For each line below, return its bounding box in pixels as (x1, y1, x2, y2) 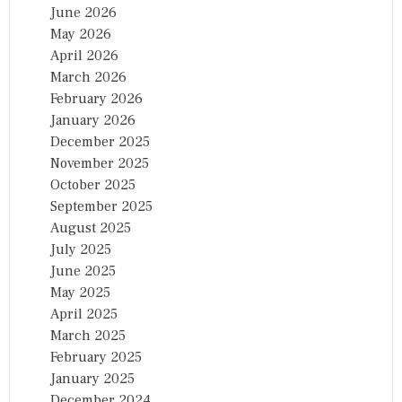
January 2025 (50, 369, 135, 388)
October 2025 (50, 175, 135, 194)
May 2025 (50, 283, 110, 301)
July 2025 (50, 240, 111, 258)
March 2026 (50, 67, 127, 86)
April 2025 (50, 304, 118, 323)
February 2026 (50, 89, 143, 108)
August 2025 (50, 218, 131, 237)
